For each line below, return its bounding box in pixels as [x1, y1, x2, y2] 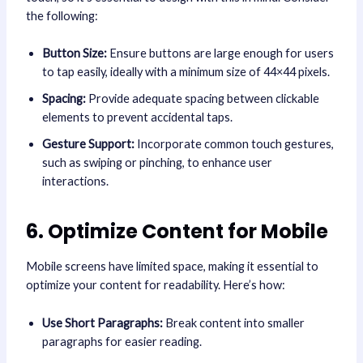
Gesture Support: [41, 137, 135, 152]
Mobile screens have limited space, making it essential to [25, 259, 318, 274]
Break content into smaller [162, 315, 305, 330]
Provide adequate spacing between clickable [85, 92, 319, 106]
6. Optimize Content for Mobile [25, 218, 328, 246]
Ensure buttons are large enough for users [106, 46, 334, 61]
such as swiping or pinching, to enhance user [41, 156, 272, 170]
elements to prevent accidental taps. [41, 110, 233, 125]
